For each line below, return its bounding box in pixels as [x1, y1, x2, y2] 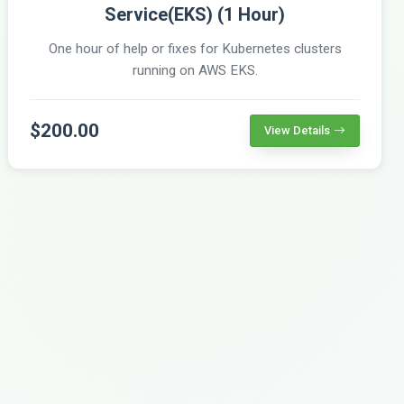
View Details [264, 123, 330, 137]
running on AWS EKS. [132, 61, 258, 78]
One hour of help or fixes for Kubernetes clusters [48, 40, 342, 57]
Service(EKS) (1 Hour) [105, 3, 285, 25]
